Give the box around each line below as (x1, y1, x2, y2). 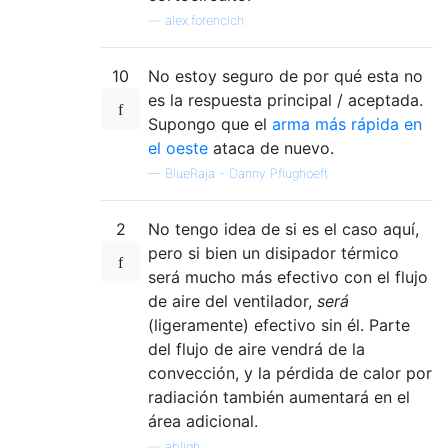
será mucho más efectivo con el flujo (148, 267, 428, 287)
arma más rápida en (272, 114, 422, 134)
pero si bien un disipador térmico (148, 243, 399, 263)
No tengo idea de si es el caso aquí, (148, 219, 419, 239)
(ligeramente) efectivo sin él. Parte (148, 315, 410, 335)
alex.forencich (165, 13, 244, 28)
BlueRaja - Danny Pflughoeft (165, 166, 328, 181)
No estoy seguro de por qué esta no (148, 66, 423, 86)
